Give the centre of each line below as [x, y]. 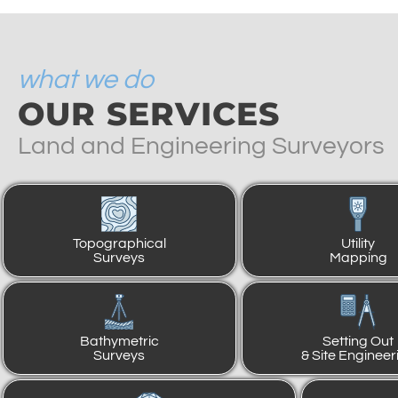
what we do [86, 80]
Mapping [358, 258]
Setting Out [358, 342]
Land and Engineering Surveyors [201, 147]
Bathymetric [119, 342]
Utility [358, 244]
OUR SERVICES [149, 114]
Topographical [119, 244]
